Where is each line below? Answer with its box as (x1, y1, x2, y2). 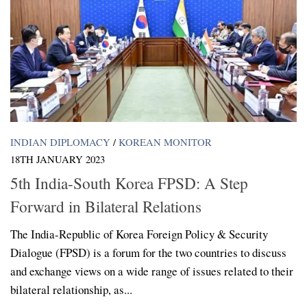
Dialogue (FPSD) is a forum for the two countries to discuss (10, 244, 286, 260)
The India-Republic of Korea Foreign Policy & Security (10, 225, 268, 242)
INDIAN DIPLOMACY (10, 135, 110, 149)
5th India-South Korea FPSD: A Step (10, 171, 248, 194)
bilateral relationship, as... (10, 281, 132, 297)
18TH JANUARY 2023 (10, 152, 105, 167)
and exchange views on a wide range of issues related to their (10, 262, 293, 279)
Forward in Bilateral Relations (10, 195, 201, 217)
